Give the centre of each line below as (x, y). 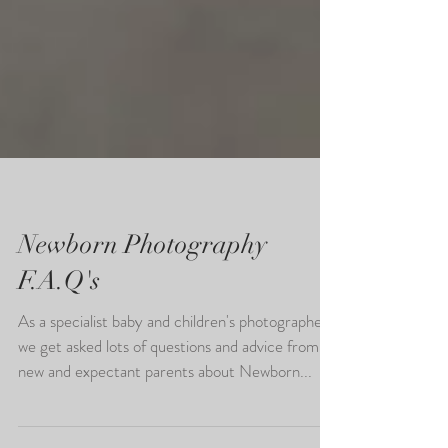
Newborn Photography (142, 310)
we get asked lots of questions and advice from (168, 411)
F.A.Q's (59, 346)
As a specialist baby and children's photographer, (175, 386)
